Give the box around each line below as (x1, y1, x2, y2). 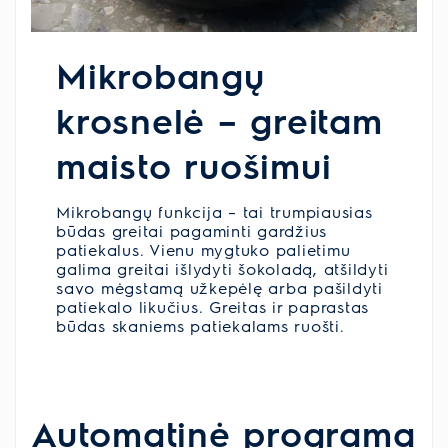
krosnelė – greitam (56, 97, 383, 143)
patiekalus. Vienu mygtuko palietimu (56, 239, 351, 261)
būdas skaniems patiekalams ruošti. (56, 315, 345, 337)
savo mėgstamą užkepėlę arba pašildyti (56, 277, 383, 299)
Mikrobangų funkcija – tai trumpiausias (56, 201, 373, 223)
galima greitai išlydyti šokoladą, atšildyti (56, 258, 389, 280)
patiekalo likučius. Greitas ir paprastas (56, 296, 369, 318)
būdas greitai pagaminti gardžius (56, 220, 327, 242)
